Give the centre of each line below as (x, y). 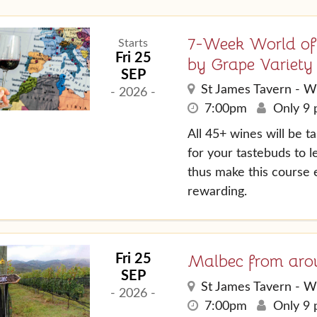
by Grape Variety (250, 64)
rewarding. (217, 192)
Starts (133, 43)
